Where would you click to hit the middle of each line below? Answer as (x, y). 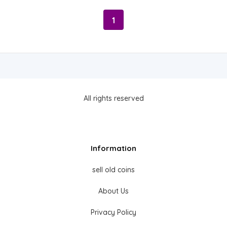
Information (113, 148)
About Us (113, 191)
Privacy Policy (113, 212)
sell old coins (113, 169)
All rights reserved (113, 98)
